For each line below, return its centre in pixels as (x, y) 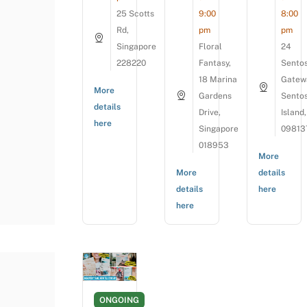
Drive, (210, 113)
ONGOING (119, 300)
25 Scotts (135, 14)
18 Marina (218, 80)
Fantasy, (215, 63)
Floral (210, 47)
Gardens (215, 96)
